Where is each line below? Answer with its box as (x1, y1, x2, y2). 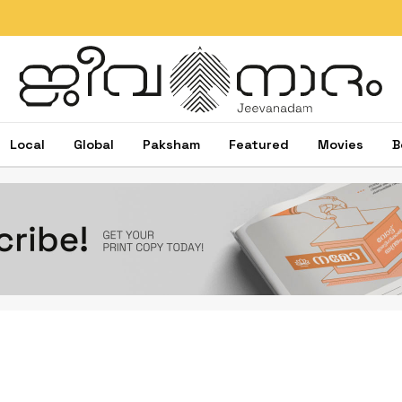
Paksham (143, 135, 200, 153)
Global (74, 135, 114, 153)
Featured (229, 135, 289, 153)
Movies (318, 135, 363, 153)
